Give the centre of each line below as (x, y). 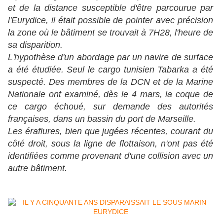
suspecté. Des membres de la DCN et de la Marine (110, 82)
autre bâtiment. (37, 168)
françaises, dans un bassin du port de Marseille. (102, 119)
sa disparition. (35, 45)
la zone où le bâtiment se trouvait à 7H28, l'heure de (110, 33)
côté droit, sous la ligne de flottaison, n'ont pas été (110, 144)
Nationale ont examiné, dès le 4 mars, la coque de (110, 94)
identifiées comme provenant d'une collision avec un (110, 156)
